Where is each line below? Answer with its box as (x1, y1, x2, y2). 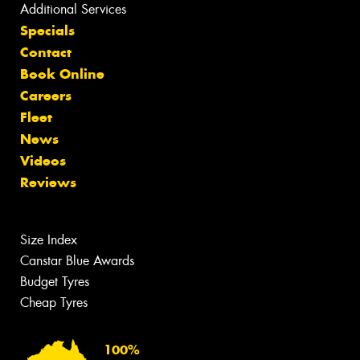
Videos (20, 151, 66, 170)
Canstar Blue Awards (20, 252, 134, 269)
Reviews (20, 173, 76, 191)
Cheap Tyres (20, 293, 88, 311)
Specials (20, 21, 75, 39)
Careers (20, 86, 72, 104)
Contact (20, 43, 72, 61)
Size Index (20, 231, 77, 248)
